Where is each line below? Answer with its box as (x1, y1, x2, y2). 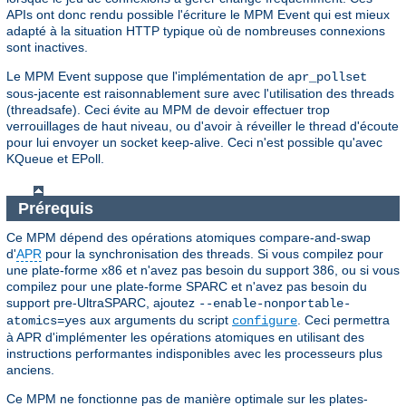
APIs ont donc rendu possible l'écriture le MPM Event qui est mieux (6, 7, 390, 23)
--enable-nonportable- (198, 296, 351, 312)
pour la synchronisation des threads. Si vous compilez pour (42, 246, 383, 262)
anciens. (6, 362, 54, 378)
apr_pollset (287, 70, 367, 85)
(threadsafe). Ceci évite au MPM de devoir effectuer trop (6, 102, 330, 118)
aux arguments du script (86, 313, 232, 328)
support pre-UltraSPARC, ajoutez (6, 295, 198, 311)
